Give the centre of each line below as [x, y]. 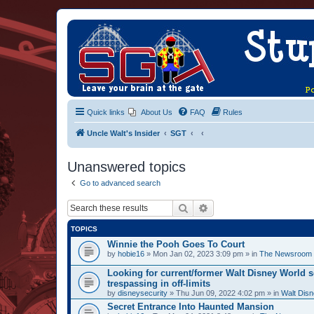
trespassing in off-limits [159, 283]
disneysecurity [143, 293]
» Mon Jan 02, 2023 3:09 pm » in [202, 253]
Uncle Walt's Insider [123, 133]
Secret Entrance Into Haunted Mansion [191, 306]
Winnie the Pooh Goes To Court [176, 244]
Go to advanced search [120, 183]
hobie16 [131, 253]
